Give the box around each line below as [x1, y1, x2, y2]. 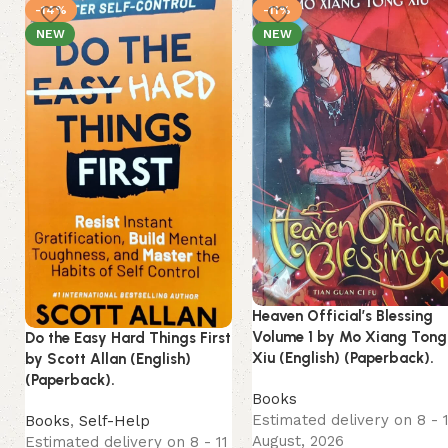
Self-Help [79, 412, 150, 431]
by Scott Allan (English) [25, 350, 191, 369]
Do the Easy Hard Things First [25, 329, 231, 348]
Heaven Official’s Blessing [252, 307, 434, 326]
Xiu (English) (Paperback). [252, 349, 435, 368]
